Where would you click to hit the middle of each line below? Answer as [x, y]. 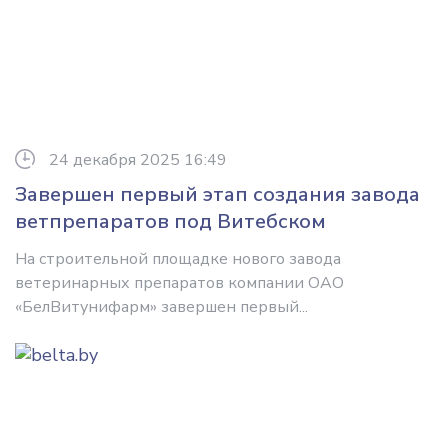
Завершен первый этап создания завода [217, 194]
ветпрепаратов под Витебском [170, 221]
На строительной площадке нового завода [178, 259]
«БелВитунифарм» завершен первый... [161, 307]
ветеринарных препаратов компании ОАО [179, 283]
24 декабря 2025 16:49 [138, 160]
